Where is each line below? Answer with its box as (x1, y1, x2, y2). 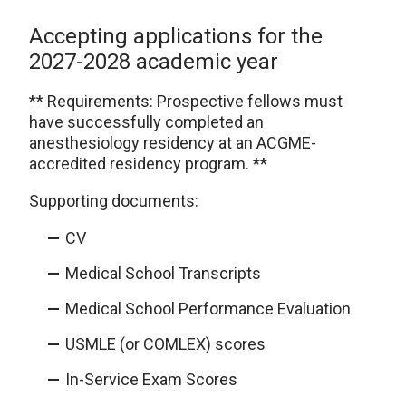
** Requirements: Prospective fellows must (29, 91, 343, 111)
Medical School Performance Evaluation (65, 298, 351, 318)
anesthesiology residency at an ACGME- (29, 132, 316, 152)
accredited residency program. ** (29, 153, 267, 173)
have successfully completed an (29, 111, 264, 131)
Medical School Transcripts (65, 263, 261, 283)
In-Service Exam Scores (65, 369, 237, 389)
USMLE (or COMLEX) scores (65, 333, 266, 353)
